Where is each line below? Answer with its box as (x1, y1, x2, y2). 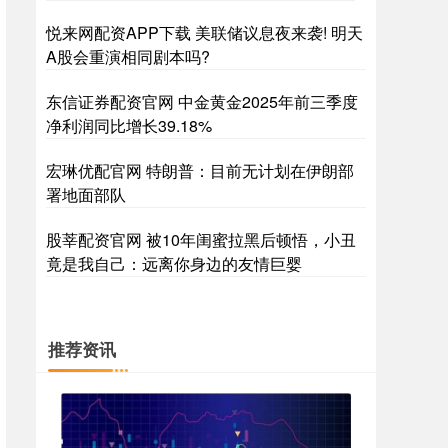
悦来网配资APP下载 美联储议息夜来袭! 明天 (46, 21, 363, 44)
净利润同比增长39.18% (46, 114, 212, 137)
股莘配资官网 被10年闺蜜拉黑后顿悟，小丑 (46, 228, 356, 251)
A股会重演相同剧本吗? (46, 45, 210, 68)
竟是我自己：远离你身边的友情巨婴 (46, 252, 302, 275)
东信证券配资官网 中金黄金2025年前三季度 (46, 90, 358, 113)
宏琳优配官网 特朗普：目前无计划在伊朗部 (46, 159, 354, 182)
